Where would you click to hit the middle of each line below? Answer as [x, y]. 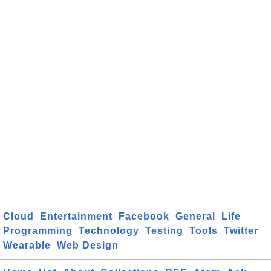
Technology [109, 231]
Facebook [144, 216]
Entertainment [76, 216]
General [195, 216]
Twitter [241, 231]
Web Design [88, 245]
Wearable [27, 245]
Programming [38, 231]
